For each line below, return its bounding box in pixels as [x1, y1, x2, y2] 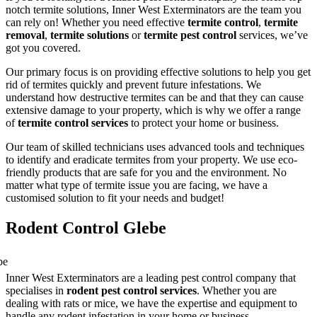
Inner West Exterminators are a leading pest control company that [6, 271, 296, 284]
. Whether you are [197, 284, 277, 296]
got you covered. [6, 41, 81, 54]
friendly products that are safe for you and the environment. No [6, 166, 287, 178]
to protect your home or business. [128, 116, 279, 129]
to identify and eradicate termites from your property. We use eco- [6, 153, 297, 166]
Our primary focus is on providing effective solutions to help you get [6, 65, 311, 78]
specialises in [6, 284, 67, 296]
